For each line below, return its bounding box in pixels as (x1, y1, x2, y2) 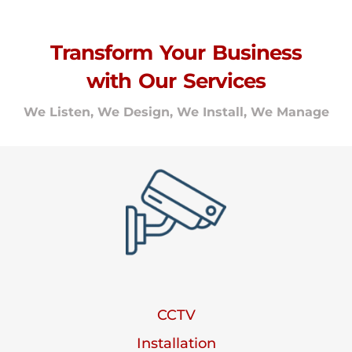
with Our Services (86, 68, 266, 93)
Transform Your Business (50, 40, 302, 65)
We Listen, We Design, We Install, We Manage (23, 104, 329, 119)
